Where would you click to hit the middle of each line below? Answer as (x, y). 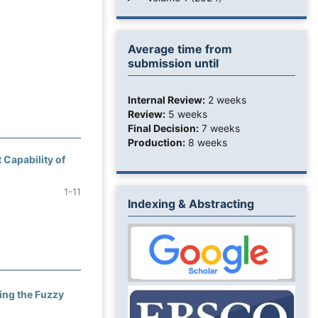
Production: (157, 142)
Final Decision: (163, 128)
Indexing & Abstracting (191, 203)
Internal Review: (166, 99)
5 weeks (186, 114)
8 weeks (206, 142)
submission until (173, 63)
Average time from (180, 49)
